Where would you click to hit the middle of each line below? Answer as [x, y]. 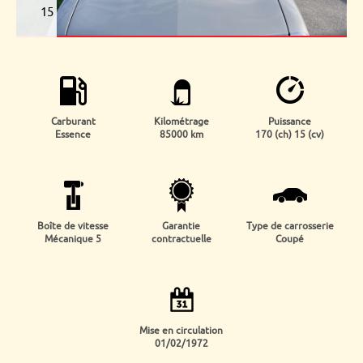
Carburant [73, 122]
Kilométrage [181, 122]
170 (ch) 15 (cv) [290, 135]
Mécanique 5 [73, 239]
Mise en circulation [181, 331]
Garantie [181, 226]
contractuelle [181, 239]
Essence [73, 135]
